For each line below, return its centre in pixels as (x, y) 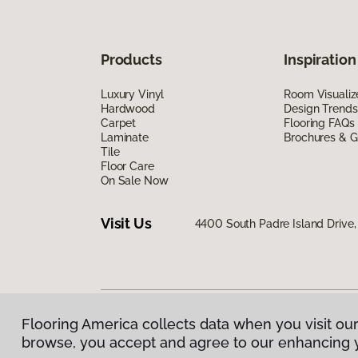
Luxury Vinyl (133, 94)
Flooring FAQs (319, 123)
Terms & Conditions (225, 331)
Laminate (125, 137)
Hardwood (128, 108)
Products (131, 59)
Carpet (119, 123)
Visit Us (126, 224)
